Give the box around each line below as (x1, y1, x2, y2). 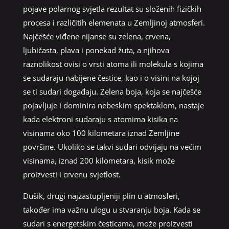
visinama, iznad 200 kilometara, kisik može (22, 155, 175, 166)
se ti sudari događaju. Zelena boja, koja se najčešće (22, 86, 201, 97)
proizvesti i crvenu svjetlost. (22, 169, 121, 179)
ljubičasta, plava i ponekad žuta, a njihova (22, 44, 169, 55)
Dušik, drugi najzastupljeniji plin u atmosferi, (22, 190, 180, 201)
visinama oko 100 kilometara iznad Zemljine (22, 127, 179, 138)
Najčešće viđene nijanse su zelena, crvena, (22, 31, 171, 41)
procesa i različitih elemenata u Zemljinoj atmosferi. (22, 17, 205, 28)
